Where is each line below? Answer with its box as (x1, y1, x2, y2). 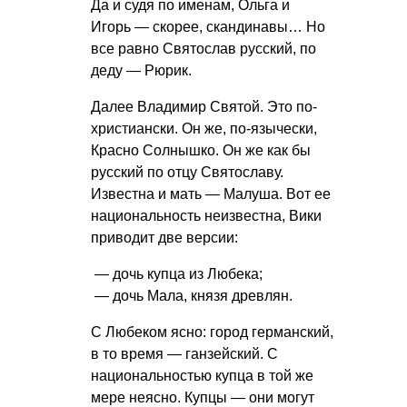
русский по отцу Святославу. (91, 164, 283, 181)
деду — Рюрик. (91, 63, 192, 79)
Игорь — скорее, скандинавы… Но (91, 19, 325, 35)
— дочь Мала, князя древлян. (91, 288, 293, 304)
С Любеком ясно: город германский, (91, 324, 333, 341)
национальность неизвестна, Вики (91, 208, 322, 224)
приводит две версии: (91, 230, 238, 246)
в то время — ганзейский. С (91, 346, 278, 362)
